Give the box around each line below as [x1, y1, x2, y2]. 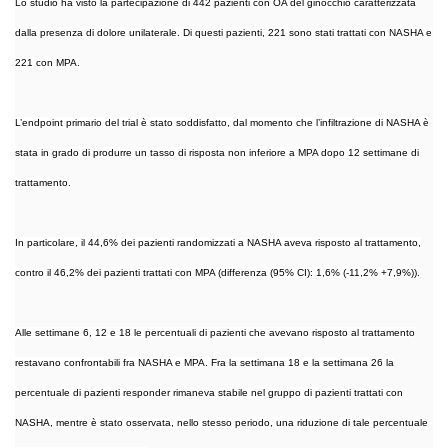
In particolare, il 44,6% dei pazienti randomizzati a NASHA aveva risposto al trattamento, [15, 236, 421, 248]
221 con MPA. [15, 56, 80, 68]
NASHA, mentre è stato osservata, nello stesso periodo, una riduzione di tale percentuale [15, 416, 428, 428]
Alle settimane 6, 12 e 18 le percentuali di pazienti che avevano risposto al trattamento [15, 326, 415, 338]
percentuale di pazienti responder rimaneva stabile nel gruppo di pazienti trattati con [15, 386, 403, 398]
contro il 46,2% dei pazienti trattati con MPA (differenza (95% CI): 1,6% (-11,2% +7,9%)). [15, 266, 420, 278]
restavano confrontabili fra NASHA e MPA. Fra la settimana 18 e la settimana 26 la [15, 356, 394, 368]
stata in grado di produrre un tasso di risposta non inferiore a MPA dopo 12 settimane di [15, 146, 419, 158]
